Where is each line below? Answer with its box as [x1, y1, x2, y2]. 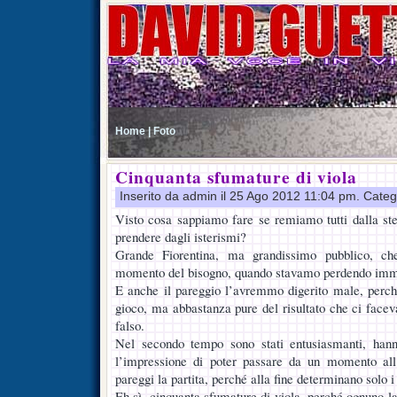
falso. [115, 316, 144, 334]
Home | [115, 125, 151, 136]
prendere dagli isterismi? [115, 228, 246, 245]
